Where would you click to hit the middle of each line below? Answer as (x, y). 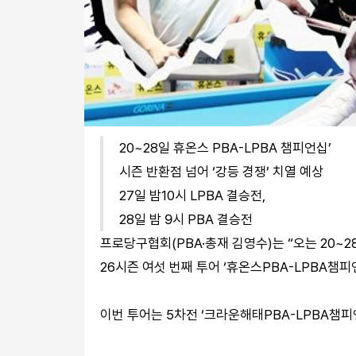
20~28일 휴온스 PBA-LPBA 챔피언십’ (225, 148)
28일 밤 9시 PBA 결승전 (186, 220)
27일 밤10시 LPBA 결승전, (192, 196)
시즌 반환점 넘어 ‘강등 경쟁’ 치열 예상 (221, 172)
